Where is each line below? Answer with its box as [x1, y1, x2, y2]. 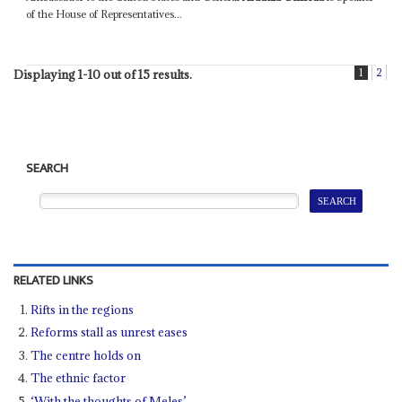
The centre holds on [31, 346, 142, 363]
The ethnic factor [31, 370, 127, 387]
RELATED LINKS [13, 269, 93, 292]
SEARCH [26, 158, 69, 180]
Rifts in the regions [31, 301, 135, 318]
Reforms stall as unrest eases [31, 324, 188, 341]
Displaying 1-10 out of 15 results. [13, 66, 192, 83]
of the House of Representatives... [26, 7, 183, 22]
